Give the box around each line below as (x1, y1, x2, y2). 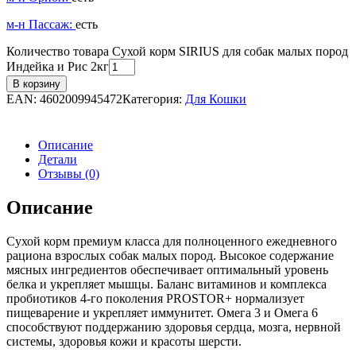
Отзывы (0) (38, 167, 99, 181)
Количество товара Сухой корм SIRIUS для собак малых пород (6, 44, 348, 59)
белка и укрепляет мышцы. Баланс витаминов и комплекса (6, 277, 327, 292)
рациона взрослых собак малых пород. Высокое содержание (6, 249, 334, 263)
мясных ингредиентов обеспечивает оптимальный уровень (6, 263, 328, 277)
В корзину (13, 78, 60, 91)
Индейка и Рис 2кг (6, 60, 109, 74)
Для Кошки (185, 92, 246, 106)
